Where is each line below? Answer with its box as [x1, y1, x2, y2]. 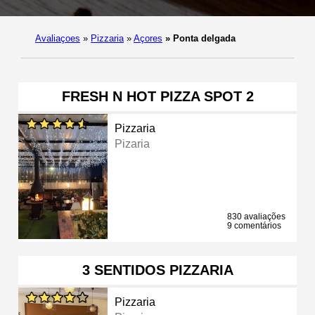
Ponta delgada [170, 32, 236, 44]
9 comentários [227, 220, 281, 231]
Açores [134, 32, 162, 44]
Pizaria [115, 137, 150, 150]
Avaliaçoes [35, 32, 80, 44]
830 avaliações [227, 211, 285, 221]
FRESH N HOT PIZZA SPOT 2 [61, 88, 254, 104]
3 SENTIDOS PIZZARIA [82, 262, 233, 278]
